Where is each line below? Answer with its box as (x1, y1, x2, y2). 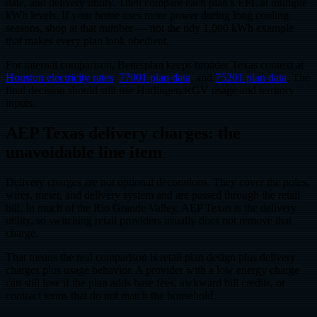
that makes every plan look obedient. (6, 35, 169, 47)
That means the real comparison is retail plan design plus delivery (6, 251, 296, 264)
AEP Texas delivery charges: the (6, 124, 241, 143)
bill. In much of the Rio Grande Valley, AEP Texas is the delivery (6, 202, 296, 214)
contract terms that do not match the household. (6, 289, 216, 302)
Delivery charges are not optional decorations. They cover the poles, (6, 176, 309, 189)
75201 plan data (215, 71, 287, 84)
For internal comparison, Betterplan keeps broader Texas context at (6, 59, 304, 71)
